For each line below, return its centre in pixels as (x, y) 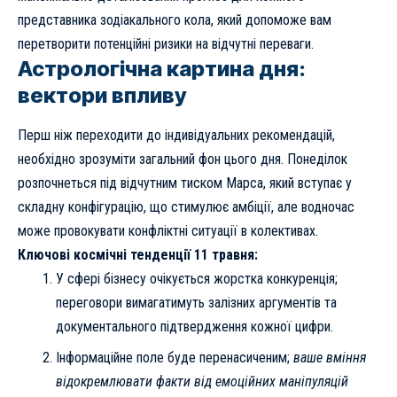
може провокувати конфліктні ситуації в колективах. (168, 230)
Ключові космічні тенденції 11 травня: (138, 254)
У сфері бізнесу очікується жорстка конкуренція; (196, 278)
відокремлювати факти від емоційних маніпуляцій (202, 382)
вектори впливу (102, 96)
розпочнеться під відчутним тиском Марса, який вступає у (185, 183)
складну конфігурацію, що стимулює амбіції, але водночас (186, 206)
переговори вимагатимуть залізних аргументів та (196, 302)
